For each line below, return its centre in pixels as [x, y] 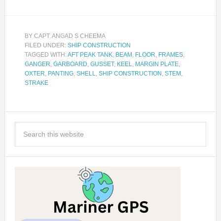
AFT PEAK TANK [90, 55]
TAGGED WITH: [46, 55]
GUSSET [102, 64]
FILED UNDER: [46, 46]
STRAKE [36, 83]
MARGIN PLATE [157, 64]
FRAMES [170, 55]
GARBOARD [70, 64]
